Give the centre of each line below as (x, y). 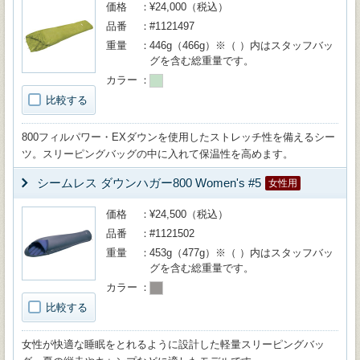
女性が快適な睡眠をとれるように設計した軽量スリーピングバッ (173, 344)
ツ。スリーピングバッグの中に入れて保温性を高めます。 (157, 154)
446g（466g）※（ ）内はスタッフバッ (241, 45)
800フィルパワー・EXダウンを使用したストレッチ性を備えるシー (178, 137)
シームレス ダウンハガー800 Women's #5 (149, 183)
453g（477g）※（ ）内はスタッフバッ (241, 253)
